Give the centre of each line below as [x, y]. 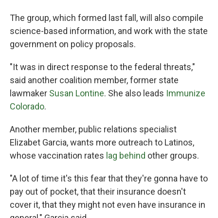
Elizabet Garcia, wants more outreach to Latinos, [102, 142]
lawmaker [29, 93]
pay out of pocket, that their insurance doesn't [98, 191]
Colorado [27, 106]
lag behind [126, 155]
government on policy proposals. [73, 44]
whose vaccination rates [58, 155]
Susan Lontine [77, 93]
